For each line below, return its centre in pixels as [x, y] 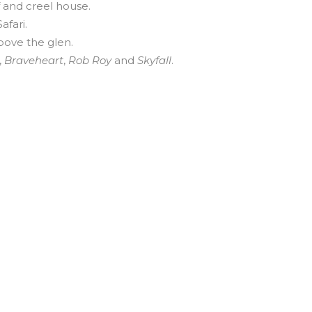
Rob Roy [88, 60]
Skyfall [154, 60]
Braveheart [33, 60]
